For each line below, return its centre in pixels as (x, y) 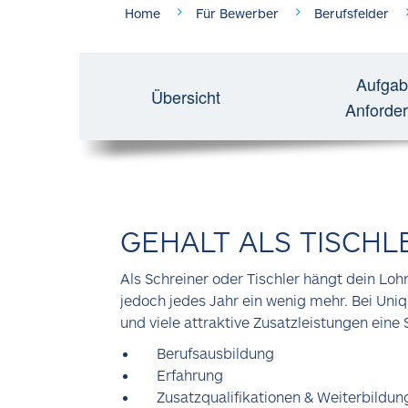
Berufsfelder (352, 13)
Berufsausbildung (215, 353)
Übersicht (186, 97)
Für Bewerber (237, 13)
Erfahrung (190, 375)
